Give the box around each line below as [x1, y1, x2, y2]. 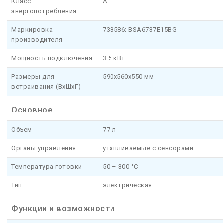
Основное [11, 105, 53, 115]
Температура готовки [11, 163, 82, 171]
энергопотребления [11, 7, 77, 15]
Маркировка [11, 26, 53, 34]
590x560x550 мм [103, 73, 154, 81]
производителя [11, 36, 63, 44]
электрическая [103, 181, 152, 189]
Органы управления [11, 144, 76, 152]
